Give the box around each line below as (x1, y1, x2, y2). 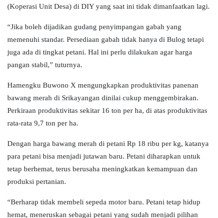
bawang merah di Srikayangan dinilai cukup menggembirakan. (7, 94, 199, 102)
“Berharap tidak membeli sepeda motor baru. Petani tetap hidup (7, 198, 200, 206)
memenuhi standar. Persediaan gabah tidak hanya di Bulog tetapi (7, 36, 204, 44)
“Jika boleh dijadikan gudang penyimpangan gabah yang (7, 23, 182, 31)
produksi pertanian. (7, 178, 66, 186)
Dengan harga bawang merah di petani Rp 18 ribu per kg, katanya (7, 140, 209, 148)
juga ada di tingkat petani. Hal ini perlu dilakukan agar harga (7, 48, 192, 56)
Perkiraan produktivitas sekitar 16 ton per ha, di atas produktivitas (7, 107, 207, 115)
